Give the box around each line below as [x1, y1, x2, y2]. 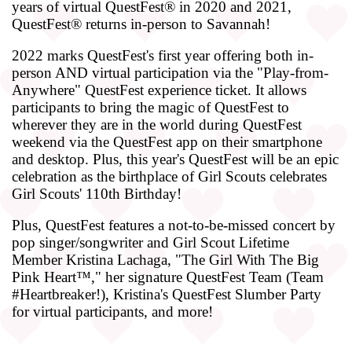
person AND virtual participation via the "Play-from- [12, 64, 328, 82]
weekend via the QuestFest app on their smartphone [12, 134, 322, 151]
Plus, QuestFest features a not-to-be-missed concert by [12, 217, 335, 234]
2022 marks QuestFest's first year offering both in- [12, 47, 313, 64]
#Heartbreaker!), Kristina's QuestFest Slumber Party [12, 286, 321, 303]
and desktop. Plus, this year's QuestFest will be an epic [12, 151, 339, 168]
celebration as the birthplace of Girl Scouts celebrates [12, 168, 327, 185]
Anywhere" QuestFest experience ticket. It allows [12, 82, 306, 99]
